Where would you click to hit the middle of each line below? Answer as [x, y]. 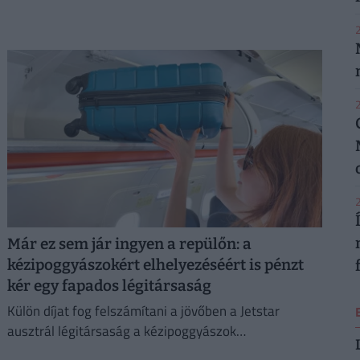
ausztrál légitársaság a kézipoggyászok [121, 331]
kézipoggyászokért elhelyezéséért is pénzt [155, 264]
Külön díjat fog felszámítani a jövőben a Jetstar [143, 311]
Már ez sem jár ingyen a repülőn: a [129, 243]
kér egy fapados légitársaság [109, 285]
